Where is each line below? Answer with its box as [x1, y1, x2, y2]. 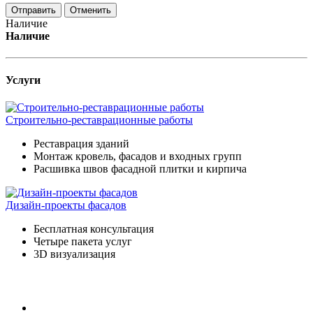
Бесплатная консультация [34, 223, 154, 235]
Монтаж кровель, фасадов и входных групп [34, 150, 242, 162]
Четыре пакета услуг [34, 235, 132, 247]
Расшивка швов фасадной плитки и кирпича [34, 163, 247, 175]
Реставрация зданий [34, 138, 129, 150]
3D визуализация [34, 248, 115, 260]
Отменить [70, 5, 111, 16]
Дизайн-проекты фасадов [6, 199, 126, 211]
